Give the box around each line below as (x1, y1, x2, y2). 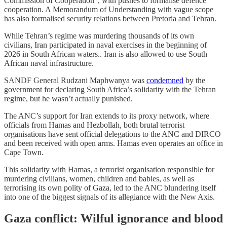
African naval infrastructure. (4, 58, 94, 67)
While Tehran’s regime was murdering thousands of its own (4, 31, 194, 40)
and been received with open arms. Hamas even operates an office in (4, 138, 223, 147)
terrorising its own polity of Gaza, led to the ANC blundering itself (4, 183, 216, 192)
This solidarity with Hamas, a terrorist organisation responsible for (4, 165, 214, 174)
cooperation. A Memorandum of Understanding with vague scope (4, 5, 213, 14)
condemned (146, 75, 183, 85)
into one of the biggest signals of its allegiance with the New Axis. (4, 192, 215, 201)
